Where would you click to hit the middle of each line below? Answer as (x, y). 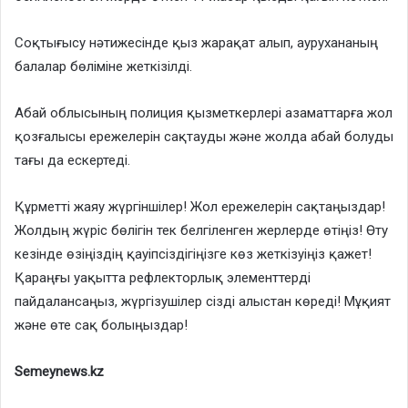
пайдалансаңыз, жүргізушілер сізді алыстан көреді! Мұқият (203, 301)
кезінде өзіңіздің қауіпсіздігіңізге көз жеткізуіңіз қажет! (193, 254)
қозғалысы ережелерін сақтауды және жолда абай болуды (204, 136)
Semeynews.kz (59, 371)
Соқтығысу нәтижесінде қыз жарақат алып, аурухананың (196, 42)
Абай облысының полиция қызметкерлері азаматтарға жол (204, 112)
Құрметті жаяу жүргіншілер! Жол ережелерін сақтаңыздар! (200, 206)
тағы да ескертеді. (72, 160)
